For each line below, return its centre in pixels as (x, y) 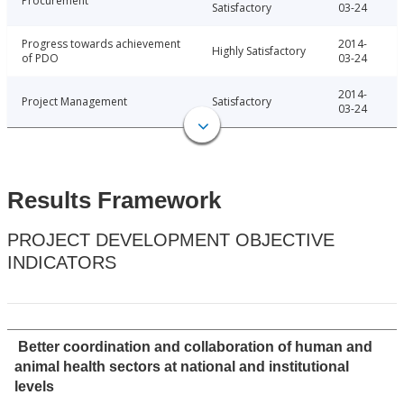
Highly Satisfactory (259, 51)
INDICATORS (62, 263)
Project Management (74, 102)
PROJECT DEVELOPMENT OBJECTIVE (171, 240)
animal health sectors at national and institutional (182, 367)
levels (34, 387)
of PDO (40, 59)
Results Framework (114, 201)
